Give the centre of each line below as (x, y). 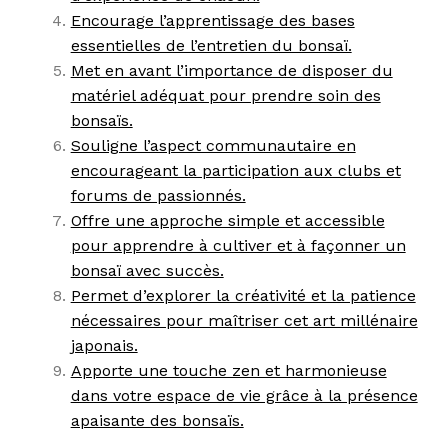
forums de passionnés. (158, 195)
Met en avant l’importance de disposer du (231, 70)
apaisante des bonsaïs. (157, 420)
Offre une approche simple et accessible (227, 220)
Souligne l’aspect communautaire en (213, 145)
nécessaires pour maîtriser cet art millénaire (244, 320)
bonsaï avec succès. (147, 270)
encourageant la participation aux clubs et (235, 170)
